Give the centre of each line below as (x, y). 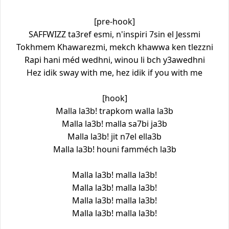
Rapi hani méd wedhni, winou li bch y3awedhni (114, 60)
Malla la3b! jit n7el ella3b (114, 136)
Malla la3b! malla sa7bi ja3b (114, 123)
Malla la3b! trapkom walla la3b (114, 111)
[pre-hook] (114, 21)
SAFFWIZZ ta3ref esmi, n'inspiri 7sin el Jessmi (114, 34)
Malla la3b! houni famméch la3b (114, 149)
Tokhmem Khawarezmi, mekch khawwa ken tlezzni (114, 47)
